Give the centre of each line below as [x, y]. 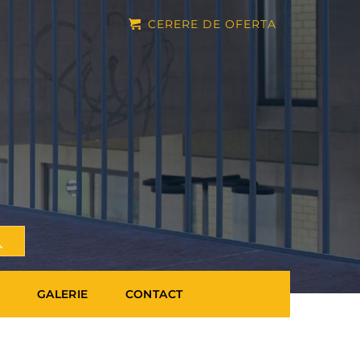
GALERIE [62, 294]
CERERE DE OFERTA [212, 25]
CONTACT [154, 294]
